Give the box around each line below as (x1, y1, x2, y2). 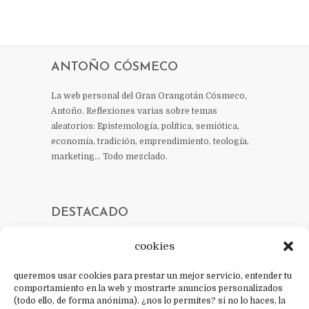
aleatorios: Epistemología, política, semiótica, (51, 121, 239, 131)
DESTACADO (51, 206, 128, 219)
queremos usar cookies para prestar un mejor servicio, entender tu (14, 271, 292, 281)
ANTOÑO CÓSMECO (51, 61, 178, 74)
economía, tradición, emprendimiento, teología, (51, 137, 249, 146)
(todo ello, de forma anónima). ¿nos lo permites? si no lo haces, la (14, 296, 286, 306)
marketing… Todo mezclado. (51, 152, 168, 161)
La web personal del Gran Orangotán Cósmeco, (51, 91, 247, 101)
